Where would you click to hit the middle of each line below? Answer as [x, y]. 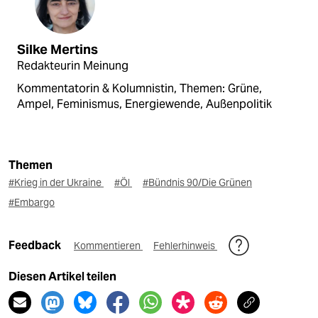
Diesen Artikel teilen [62, 277]
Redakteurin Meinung [73, 66]
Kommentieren [108, 246]
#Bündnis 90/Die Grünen [197, 183]
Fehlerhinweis [185, 246]
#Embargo [32, 203]
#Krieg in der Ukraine [56, 183]
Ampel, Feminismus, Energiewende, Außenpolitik [144, 104]
